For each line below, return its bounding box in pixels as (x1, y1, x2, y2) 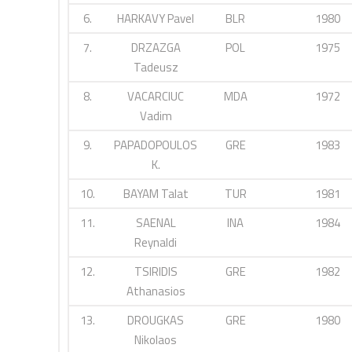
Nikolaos (134, 331, 177, 349)
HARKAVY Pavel (117, 9, 194, 27)
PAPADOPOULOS (114, 136, 197, 154)
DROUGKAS (127, 311, 184, 329)
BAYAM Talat (123, 185, 189, 203)
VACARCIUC (127, 87, 184, 105)
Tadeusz (133, 58, 178, 76)
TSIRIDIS (134, 262, 178, 280)
